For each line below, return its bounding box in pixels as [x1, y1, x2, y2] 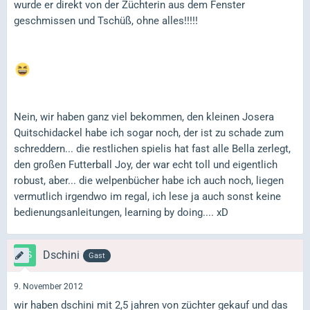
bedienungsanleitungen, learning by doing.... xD [14, 206, 228, 219]
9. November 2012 [14, 281, 83, 291]
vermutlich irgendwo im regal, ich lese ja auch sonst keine [14, 190, 281, 203]
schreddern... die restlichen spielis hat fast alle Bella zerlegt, [14, 142, 291, 155]
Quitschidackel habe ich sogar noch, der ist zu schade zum [14, 126, 284, 139]
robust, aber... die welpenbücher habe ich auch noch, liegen [14, 174, 284, 187]
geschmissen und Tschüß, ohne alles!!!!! [14, 15, 198, 28]
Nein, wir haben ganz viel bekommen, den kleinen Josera [14, 110, 274, 123]
